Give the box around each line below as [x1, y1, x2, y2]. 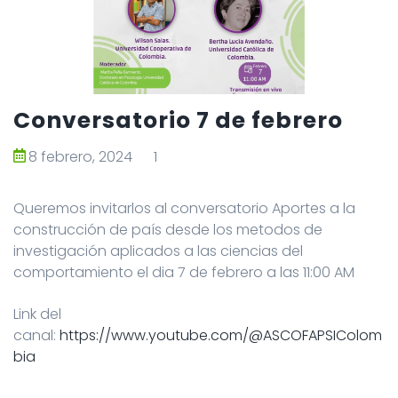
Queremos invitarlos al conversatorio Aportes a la [13, 198, 355, 219]
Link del [13, 304, 61, 325]
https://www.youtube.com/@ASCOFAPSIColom [60, 325, 382, 346]
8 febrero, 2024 [28, 147, 132, 168]
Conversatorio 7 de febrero [13, 105, 343, 137]
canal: [13, 325, 60, 346]
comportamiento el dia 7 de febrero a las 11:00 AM [13, 262, 354, 283]
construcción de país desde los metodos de [13, 219, 322, 241]
